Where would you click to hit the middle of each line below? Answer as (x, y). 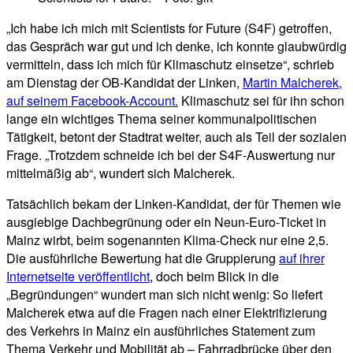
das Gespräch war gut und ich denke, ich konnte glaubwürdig (176, 46)
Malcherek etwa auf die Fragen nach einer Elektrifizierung (167, 312)
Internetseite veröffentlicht (78, 276)
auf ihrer (302, 258)
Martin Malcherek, (292, 82)
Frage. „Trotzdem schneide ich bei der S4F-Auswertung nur (171, 154)
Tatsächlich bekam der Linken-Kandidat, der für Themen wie (174, 203)
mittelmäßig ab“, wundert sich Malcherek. (121, 173)
